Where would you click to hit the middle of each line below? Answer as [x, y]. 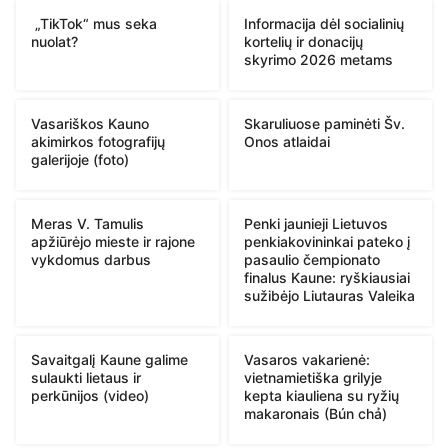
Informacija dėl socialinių [324, 23]
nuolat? [54, 41]
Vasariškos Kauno [90, 123]
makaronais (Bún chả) [315, 413]
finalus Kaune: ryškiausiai [327, 277]
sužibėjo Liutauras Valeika [329, 295]
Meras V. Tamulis [87, 223]
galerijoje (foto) [80, 159]
